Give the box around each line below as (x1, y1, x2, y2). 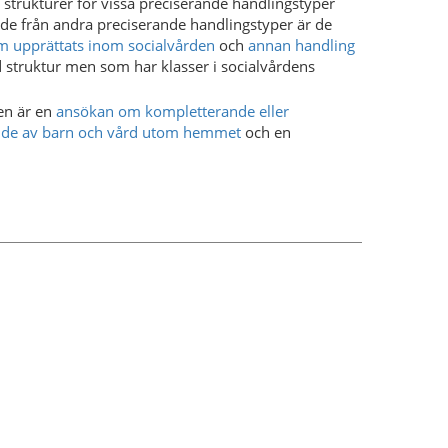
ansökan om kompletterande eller (56, 100, 289, 121)
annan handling (248, 35, 355, 56)
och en (245, 121, 291, 142)
